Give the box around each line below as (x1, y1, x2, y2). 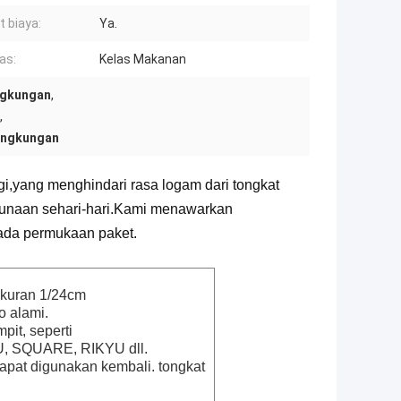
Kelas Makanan (99, 52, 186, 67)
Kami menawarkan (114, 201, 233, 218)
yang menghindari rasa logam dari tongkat (13, 177, 279, 193)
